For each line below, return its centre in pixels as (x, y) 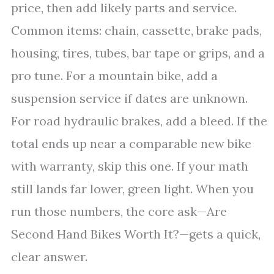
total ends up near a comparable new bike (131, 143)
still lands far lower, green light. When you (132, 189)
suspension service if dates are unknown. (129, 98)
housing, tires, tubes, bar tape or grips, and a (138, 53)
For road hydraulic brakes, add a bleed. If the (139, 121)
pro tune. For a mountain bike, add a (114, 76)
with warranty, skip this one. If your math (130, 166)
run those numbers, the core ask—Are (119, 211)
